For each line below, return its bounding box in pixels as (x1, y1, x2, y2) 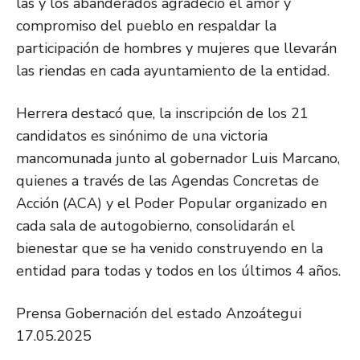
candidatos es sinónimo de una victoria (16, 126, 268, 146)
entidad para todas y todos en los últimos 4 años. (16, 261, 341, 281)
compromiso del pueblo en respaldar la (16, 16, 276, 36)
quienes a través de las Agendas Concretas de (16, 171, 319, 191)
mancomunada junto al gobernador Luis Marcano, (16, 149, 340, 169)
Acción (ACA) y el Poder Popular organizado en (16, 194, 327, 214)
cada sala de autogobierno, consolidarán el (16, 216, 295, 236)
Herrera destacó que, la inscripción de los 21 (16, 104, 309, 124)
